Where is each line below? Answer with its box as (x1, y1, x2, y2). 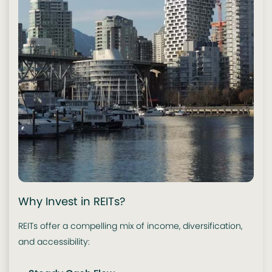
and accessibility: (18, 236, 90, 248)
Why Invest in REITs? (18, 194, 125, 209)
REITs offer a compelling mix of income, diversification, (18, 220, 242, 233)
